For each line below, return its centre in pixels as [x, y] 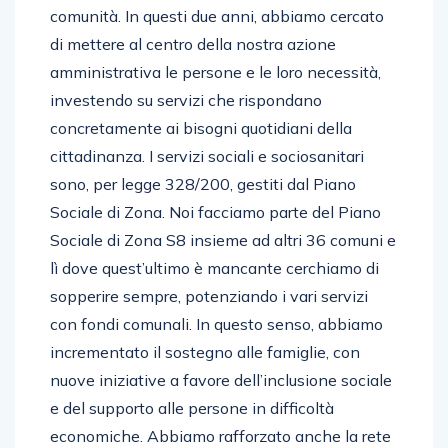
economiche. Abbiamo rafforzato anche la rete [220, 435]
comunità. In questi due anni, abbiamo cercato [217, 15]
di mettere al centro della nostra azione [193, 43]
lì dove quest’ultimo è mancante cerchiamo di [214, 267]
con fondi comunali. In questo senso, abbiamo [216, 323]
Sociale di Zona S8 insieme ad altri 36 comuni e [223, 239]
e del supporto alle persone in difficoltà [192, 407]
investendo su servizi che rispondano [186, 99]
